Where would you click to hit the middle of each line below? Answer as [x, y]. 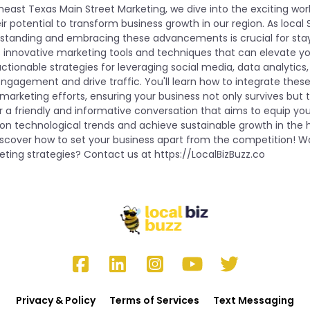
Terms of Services [154, 301]
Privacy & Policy [56, 301]
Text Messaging [254, 301]
